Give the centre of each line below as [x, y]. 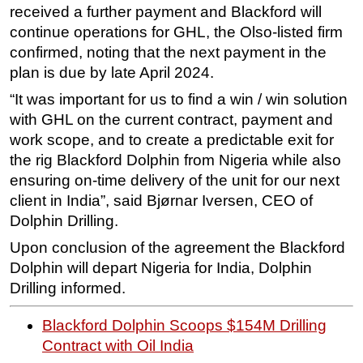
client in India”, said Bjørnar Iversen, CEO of [161, 201]
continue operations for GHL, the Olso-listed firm [176, 32]
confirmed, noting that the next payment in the [168, 53]
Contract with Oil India [118, 345]
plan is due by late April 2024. [112, 73]
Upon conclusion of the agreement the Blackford [177, 248]
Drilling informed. [68, 288]
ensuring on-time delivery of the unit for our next [175, 181]
